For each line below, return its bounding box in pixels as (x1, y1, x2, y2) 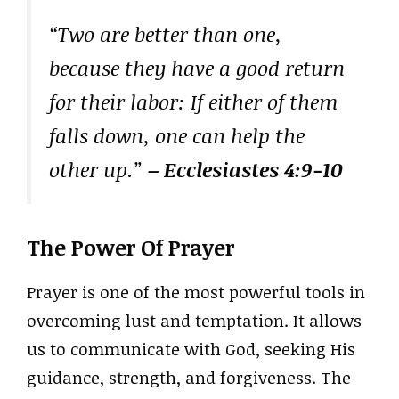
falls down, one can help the (49, 121, 305, 151)
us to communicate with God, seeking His (27, 337, 355, 361)
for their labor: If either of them (49, 87, 338, 117)
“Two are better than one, (49, 20, 281, 49)
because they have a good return (49, 53, 345, 83)
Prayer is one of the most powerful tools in (27, 280, 365, 304)
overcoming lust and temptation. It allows (27, 308, 362, 332)
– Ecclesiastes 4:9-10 (148, 155, 343, 184)
